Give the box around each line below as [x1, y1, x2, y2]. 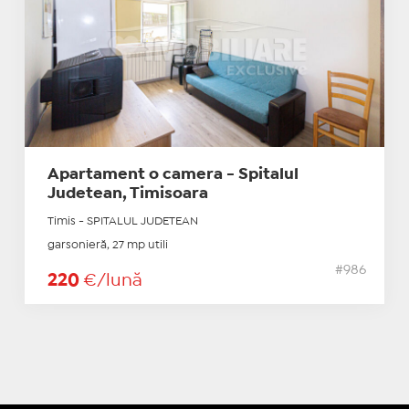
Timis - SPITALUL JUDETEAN [47, 215, 198, 226]
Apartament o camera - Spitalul [47, 167, 299, 182]
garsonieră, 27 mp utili [47, 239, 168, 250]
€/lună [82, 272, 142, 288]
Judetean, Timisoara [47, 186, 208, 201]
